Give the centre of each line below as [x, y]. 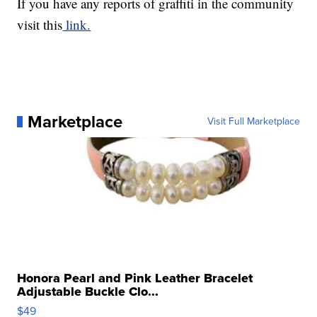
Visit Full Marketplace [253, 121]
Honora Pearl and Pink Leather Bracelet [135, 278]
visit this [40, 24]
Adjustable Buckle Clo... [88, 291]
